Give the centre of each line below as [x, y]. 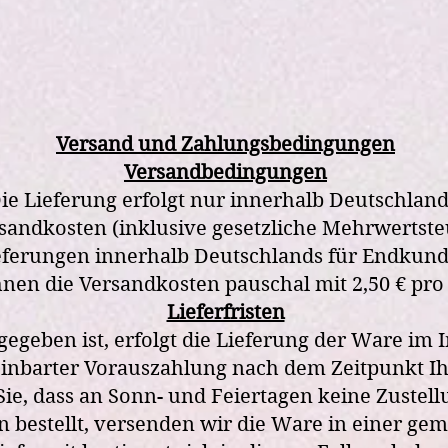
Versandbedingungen [225, 172]
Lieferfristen [225, 312]
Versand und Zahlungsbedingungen [225, 144]
